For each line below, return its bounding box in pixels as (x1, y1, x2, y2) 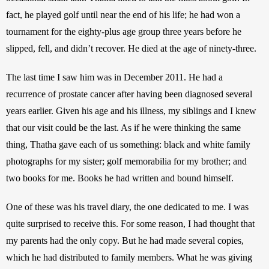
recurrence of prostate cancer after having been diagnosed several (6, 88, 252, 99)
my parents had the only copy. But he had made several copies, (6, 235, 244, 246)
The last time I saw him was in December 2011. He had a (6, 71, 223, 82)
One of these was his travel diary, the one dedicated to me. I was (6, 201, 249, 212)
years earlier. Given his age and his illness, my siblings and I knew (6, 105, 256, 116)
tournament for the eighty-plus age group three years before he (6, 26, 241, 37)
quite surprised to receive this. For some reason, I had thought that (6, 218, 255, 229)
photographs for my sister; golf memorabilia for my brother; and (6, 156, 247, 166)
